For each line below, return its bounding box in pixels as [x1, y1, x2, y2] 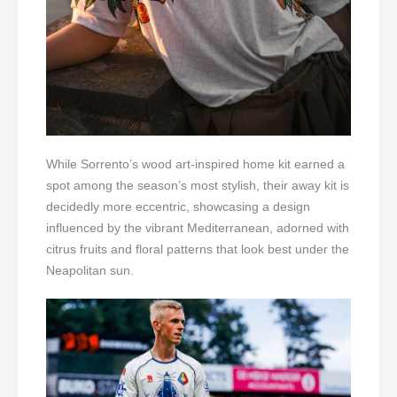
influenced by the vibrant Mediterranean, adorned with [46, 221, 349, 236]
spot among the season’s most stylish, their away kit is [46, 178, 349, 193]
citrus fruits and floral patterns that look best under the [46, 242, 349, 257]
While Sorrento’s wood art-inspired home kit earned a [46, 157, 345, 172]
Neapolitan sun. [46, 263, 134, 278]
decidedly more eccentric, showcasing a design [46, 199, 310, 214]
